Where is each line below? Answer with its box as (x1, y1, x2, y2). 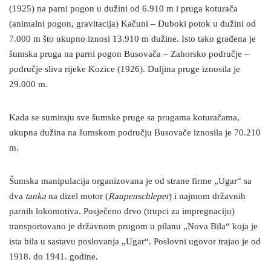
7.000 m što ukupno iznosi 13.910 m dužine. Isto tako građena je (9, 34, 256, 45)
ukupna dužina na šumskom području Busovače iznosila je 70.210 (9, 128, 261, 139)
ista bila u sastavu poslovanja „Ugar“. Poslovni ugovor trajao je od (9, 237, 261, 247)
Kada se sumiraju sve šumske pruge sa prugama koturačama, (9, 113, 240, 123)
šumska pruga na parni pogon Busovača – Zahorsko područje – (9, 49, 249, 60)
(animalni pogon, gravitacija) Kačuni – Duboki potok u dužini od (9, 19, 256, 30)
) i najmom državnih (169, 191, 246, 202)
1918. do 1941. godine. (9, 252, 98, 263)
